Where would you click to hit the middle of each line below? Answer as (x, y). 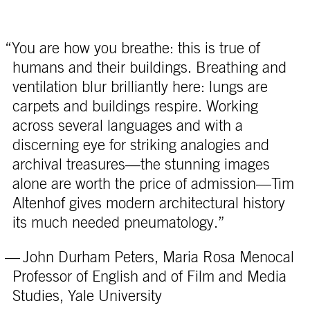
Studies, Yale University (87, 296)
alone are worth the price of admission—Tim (153, 184)
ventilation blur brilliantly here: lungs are (140, 87)
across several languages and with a (127, 126)
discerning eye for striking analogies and (140, 145)
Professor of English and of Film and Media (149, 276)
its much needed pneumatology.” (118, 222)
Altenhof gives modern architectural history (148, 203)
